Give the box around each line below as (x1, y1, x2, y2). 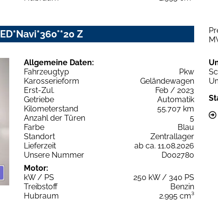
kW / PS (24, 172, 54, 182)
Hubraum (24, 191, 59, 200)
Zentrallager (150, 131, 194, 141)
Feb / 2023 (155, 85, 194, 95)
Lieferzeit (24, 141, 56, 150)
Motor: (24, 163, 48, 173)
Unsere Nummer (24, 150, 84, 160)
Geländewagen (140, 76, 194, 86)
